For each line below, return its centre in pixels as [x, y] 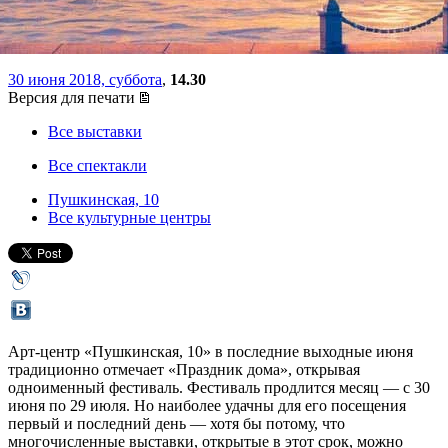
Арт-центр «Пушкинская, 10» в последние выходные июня [210, 351]
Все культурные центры [129, 217]
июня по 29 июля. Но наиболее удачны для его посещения [207, 405]
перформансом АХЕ [152, 30]
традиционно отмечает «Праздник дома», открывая [184, 369]
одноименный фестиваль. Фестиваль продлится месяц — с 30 [219, 387]
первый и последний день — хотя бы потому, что [176, 423]
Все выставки [95, 131]
